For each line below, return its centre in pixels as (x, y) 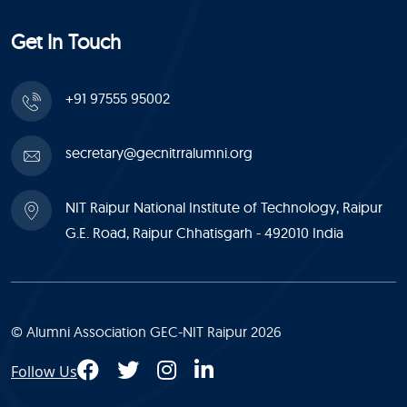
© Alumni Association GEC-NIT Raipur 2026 (146, 332)
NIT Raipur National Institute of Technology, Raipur (224, 207)
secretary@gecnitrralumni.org (159, 153)
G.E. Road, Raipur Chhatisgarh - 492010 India (204, 233)
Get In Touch (66, 42)
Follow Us (44, 371)
